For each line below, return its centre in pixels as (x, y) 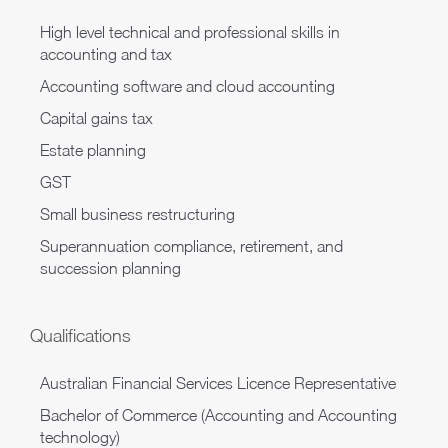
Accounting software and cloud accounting (187, 86)
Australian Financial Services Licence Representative (218, 383)
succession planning (110, 268)
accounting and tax (106, 54)
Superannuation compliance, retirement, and (191, 246)
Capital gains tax (96, 118)
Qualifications (80, 336)
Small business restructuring (137, 214)
